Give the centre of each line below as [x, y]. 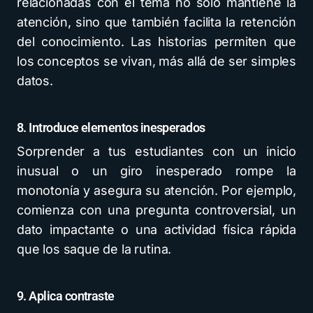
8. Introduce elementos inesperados [111, 128]
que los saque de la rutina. [94, 249]
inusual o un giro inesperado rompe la [156, 171]
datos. [35, 81]
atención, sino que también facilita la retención [156, 22]
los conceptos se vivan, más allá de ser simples [156, 61]
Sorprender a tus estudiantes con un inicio [156, 151]
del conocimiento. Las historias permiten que [156, 42]
